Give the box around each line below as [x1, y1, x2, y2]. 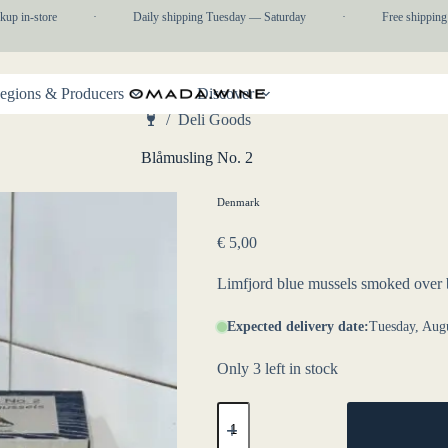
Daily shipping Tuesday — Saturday [125, 10, 299, 24]
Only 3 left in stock [217, 360, 339, 378]
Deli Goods [177, 111, 251, 129]
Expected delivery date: [227, 319, 370, 335]
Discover [197, 85, 254, 102]
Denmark [217, 196, 261, 209]
